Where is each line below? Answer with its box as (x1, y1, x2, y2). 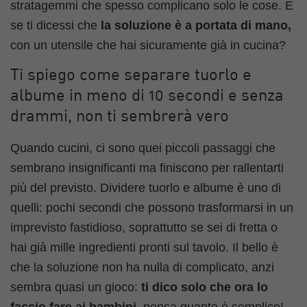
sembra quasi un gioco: (10, 280, 141, 294)
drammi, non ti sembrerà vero (10, 108, 229, 125)
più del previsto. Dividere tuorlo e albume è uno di (10, 180, 281, 195)
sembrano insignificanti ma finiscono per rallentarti (10, 160, 284, 175)
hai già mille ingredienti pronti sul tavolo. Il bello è (10, 240, 278, 254)
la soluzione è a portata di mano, (101, 19, 291, 33)
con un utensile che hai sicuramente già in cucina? (10, 38, 286, 53)
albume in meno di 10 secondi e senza (10, 88, 284, 105)
